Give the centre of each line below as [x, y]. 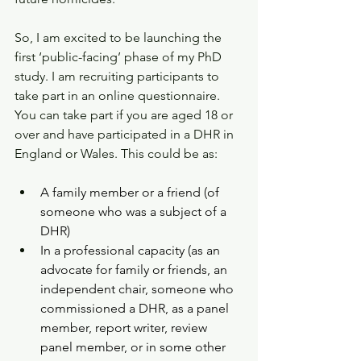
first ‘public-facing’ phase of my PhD [120, 57]
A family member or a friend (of [131, 192]
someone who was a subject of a [135, 212]
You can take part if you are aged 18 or [125, 115]
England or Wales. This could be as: [116, 154]
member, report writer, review [125, 328]
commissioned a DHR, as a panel [136, 308]
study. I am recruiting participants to [118, 76]
